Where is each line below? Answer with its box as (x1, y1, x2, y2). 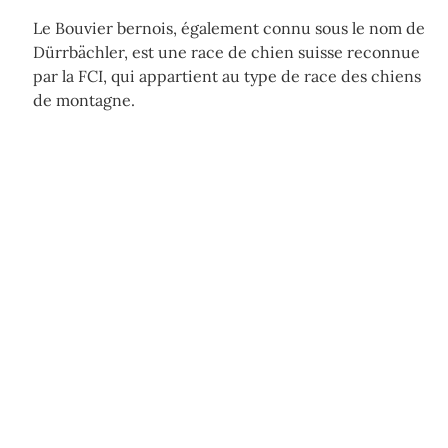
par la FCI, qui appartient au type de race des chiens (33, 66, 421, 86)
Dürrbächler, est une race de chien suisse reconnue (33, 42, 420, 62)
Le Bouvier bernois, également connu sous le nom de (33, 18, 425, 38)
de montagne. (33, 90, 135, 110)
